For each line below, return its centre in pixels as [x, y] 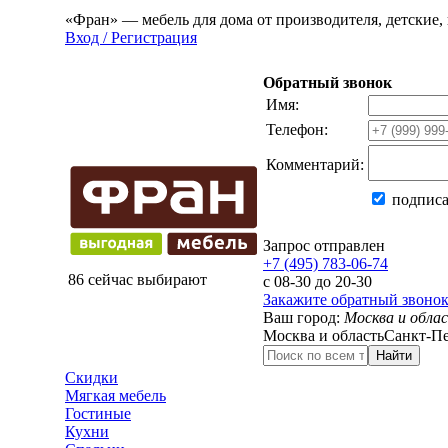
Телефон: [297, 129]
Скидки [91, 377]
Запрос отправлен [324, 245]
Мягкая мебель [115, 395]
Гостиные [98, 413]
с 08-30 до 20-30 [317, 281]
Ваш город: [303, 317]
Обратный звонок [327, 82]
